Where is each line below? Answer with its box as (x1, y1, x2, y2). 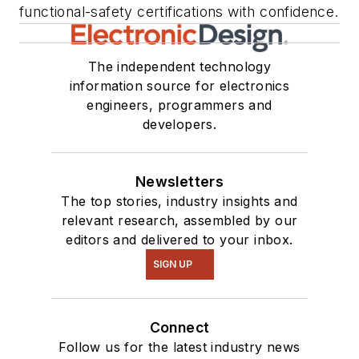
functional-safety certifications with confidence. (19, 2, 339, 20)
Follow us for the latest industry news (58, 338, 301, 355)
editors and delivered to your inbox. (66, 231, 293, 248)
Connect (149, 318, 210, 336)
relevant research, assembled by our (61, 212, 298, 228)
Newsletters (135, 172, 224, 190)
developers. (142, 115, 217, 132)
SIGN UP (152, 257, 192, 270)
